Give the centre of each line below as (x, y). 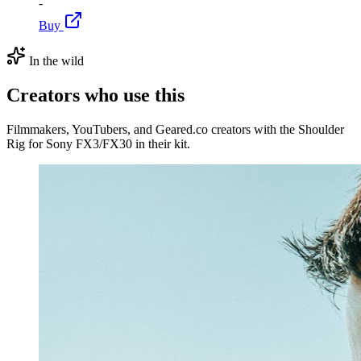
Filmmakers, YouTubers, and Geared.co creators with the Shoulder (175, 129)
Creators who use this (95, 95)
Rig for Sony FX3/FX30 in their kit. (98, 143)
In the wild (55, 60)
